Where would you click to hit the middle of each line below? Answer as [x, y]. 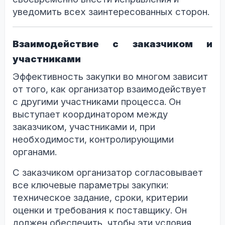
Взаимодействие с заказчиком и [113, 44]
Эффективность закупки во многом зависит [110, 76]
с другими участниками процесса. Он [97, 101]
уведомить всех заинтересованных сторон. [111, 12]
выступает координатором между [90, 114]
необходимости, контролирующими [93, 139]
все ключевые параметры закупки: [90, 185]
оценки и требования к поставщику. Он [100, 210]
